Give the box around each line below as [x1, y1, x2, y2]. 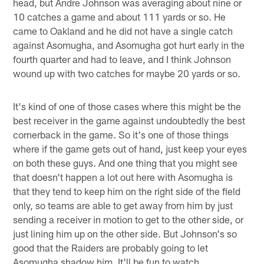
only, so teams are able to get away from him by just [13, 199, 233, 211]
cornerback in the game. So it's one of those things [13, 128, 229, 140]
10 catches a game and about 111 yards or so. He [13, 10, 226, 22]
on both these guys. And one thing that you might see [13, 156, 238, 169]
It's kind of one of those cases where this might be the [13, 100, 242, 112]
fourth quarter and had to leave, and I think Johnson [13, 52, 232, 65]
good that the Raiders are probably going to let [13, 241, 209, 253]
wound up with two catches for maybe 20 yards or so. [13, 67, 241, 79]
